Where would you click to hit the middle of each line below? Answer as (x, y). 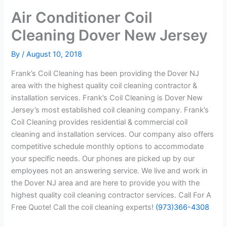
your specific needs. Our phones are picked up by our (103, 158)
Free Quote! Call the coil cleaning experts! (84, 207)
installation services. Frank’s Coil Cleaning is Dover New (107, 98)
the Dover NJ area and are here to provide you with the (106, 183)
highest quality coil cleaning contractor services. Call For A (111, 195)
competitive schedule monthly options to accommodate (108, 146)
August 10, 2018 (54, 54)
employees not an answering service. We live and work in (110, 171)
